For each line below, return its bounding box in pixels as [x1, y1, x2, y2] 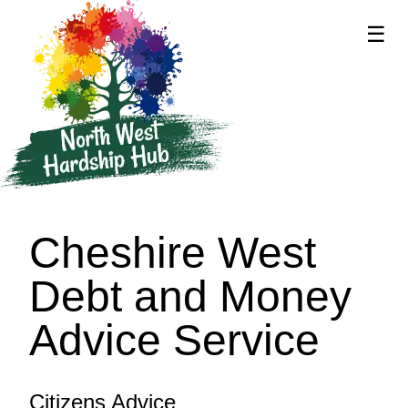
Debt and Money [29, 272, 352, 321]
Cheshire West [29, 229, 316, 278]
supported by [270, 54, 352, 70]
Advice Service [29, 316, 320, 365]
